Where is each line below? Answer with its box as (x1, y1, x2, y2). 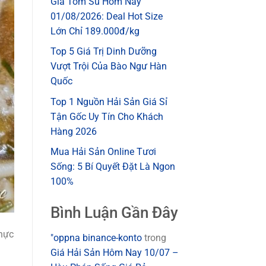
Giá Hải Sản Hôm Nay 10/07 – (50, 247, 179, 259)
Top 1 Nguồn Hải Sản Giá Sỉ (50, 96, 167, 107)
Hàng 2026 (50, 125, 97, 137)
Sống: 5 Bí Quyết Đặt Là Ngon (50, 161, 175, 173)
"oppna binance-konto (50, 232, 142, 244)
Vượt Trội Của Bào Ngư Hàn (50, 61, 167, 72)
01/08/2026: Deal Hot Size (50, 10, 163, 22)
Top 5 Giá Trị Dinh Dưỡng (50, 46, 157, 58)
